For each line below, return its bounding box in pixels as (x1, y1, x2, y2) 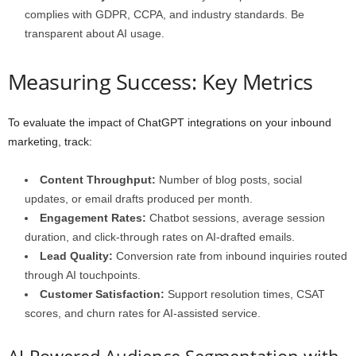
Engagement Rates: (40, 211, 146, 224)
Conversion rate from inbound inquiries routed (113, 249, 347, 262)
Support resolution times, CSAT (168, 287, 325, 300)
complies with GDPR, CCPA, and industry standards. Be (25, 7, 304, 21)
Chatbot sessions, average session (146, 211, 325, 224)
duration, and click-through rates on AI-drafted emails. (25, 230, 295, 243)
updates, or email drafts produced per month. (25, 192, 253, 205)
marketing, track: (8, 134, 92, 148)
